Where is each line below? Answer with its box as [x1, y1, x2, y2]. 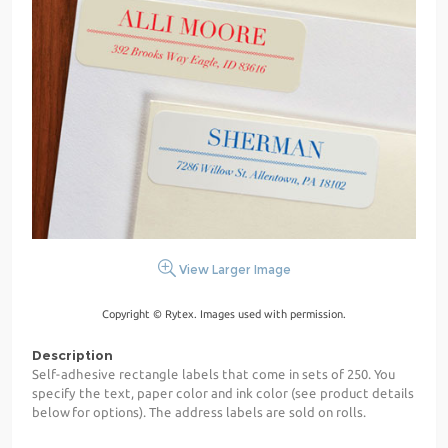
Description [32, 346, 113, 363]
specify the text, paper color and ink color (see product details [32, 385, 414, 400]
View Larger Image [175, 261, 291, 277]
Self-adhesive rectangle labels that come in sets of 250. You [32, 366, 395, 381]
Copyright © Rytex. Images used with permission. [102, 307, 346, 320]
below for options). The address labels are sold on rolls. [32, 404, 366, 419]
